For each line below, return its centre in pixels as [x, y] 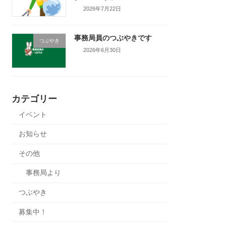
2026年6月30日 [102, 50]
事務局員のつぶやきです [113, 38]
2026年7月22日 [102, 8]
